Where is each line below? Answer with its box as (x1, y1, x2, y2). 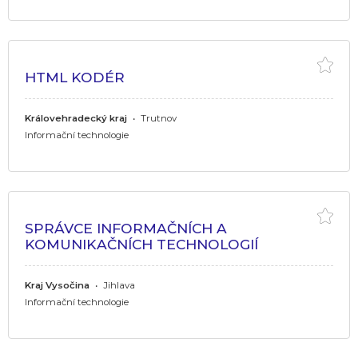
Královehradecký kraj (25, 112, 127, 124)
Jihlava (101, 279, 135, 291)
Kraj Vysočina (25, 279, 89, 291)
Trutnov (138, 112, 177, 124)
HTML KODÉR (25, 68, 125, 86)
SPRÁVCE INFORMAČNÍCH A (25, 219, 227, 237)
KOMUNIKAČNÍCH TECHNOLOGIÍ (25, 235, 258, 253)
